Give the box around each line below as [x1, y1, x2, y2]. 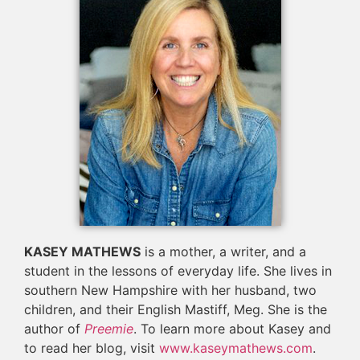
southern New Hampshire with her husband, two [24, 281, 317, 298]
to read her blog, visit [24, 339, 159, 356]
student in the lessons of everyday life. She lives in [24, 262, 332, 279]
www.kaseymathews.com [159, 339, 313, 356]
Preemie [84, 320, 133, 337]
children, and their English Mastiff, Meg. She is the [24, 301, 327, 317]
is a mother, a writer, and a [141, 243, 306, 260]
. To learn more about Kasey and [133, 320, 331, 337]
